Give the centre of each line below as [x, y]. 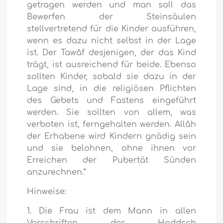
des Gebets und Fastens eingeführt [111, 101]
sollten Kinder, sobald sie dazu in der [111, 77]
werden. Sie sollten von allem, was [111, 113]
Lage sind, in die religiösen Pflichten [111, 89]
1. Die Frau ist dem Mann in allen [111, 211]
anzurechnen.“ [57, 172]
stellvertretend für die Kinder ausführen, [111, 29]
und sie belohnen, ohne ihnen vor [111, 149]
